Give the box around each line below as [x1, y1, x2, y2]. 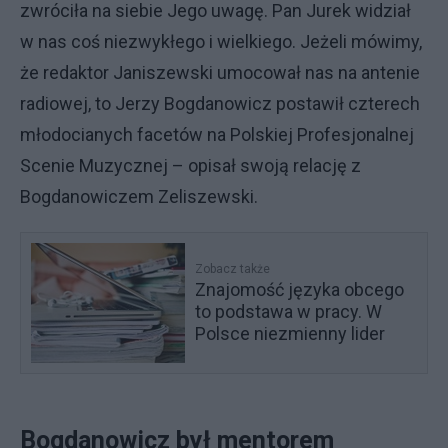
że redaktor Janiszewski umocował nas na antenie [20, 61, 420, 83]
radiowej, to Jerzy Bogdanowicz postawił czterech [20, 92, 420, 114]
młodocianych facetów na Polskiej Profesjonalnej [20, 123, 414, 145]
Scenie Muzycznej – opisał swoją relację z [20, 154, 361, 176]
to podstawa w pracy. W [195, 300, 383, 322]
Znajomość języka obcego [195, 278, 405, 300]
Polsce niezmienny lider [195, 322, 386, 344]
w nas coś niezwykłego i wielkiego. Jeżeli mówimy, [20, 30, 422, 52]
